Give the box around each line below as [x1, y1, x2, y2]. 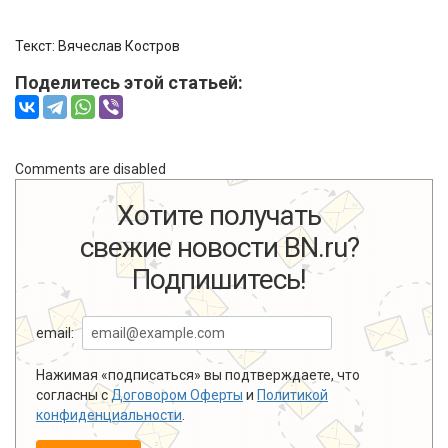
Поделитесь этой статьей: [15, 71, 243, 93]
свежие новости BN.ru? [79, 230, 359, 264]
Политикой [257, 386, 328, 403]
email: [36, 324, 74, 341]
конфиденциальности [36, 406, 182, 423]
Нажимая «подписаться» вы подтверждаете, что [36, 366, 360, 383]
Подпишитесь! [132, 262, 306, 296]
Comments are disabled [15, 160, 166, 177]
